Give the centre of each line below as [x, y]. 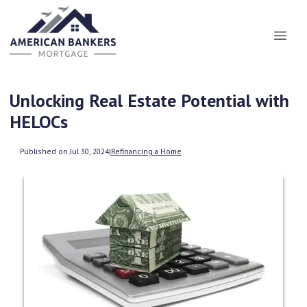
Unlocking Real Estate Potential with [149, 100]
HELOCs [39, 122]
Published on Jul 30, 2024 [64, 151]
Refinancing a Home [146, 151]
